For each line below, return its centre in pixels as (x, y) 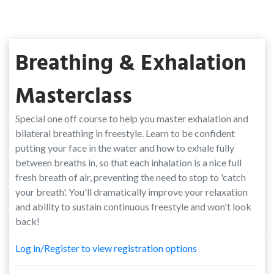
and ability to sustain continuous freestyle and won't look (133, 206)
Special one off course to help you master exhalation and (132, 118)
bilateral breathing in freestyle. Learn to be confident (125, 133)
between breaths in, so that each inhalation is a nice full (128, 162)
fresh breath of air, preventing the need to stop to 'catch (131, 177)
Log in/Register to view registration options (106, 248)
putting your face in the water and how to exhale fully (125, 148)
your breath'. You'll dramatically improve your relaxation (131, 192)
